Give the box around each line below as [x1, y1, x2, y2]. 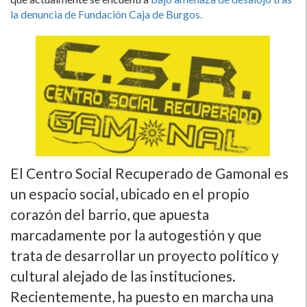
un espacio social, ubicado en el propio [10, 184, 249, 202]
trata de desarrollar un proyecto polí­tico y [10, 246, 279, 264]
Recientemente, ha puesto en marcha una [10, 287, 273, 305]
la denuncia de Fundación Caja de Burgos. [10, 8, 202, 21]
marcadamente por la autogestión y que [10, 225, 262, 243]
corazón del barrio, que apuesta [10, 205, 209, 223]
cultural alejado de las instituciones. [10, 267, 236, 284]
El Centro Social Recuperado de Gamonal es [10, 164, 288, 182]
